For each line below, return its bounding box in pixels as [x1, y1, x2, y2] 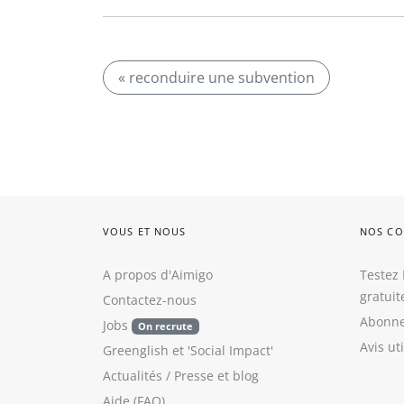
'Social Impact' [188, 342, 273, 359]
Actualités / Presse [103, 367, 214, 384]
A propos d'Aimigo [103, 266, 213, 283]
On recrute [137, 320, 193, 333]
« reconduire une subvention [118, 68, 315, 87]
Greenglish [103, 342, 169, 359]
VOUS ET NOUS [103, 225, 187, 238]
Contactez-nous [103, 291, 197, 308]
